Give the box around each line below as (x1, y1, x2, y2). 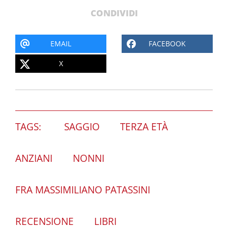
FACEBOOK (149, 39, 186, 49)
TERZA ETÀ (120, 120, 168, 134)
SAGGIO (64, 120, 100, 134)
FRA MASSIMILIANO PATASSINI (15, 183, 150, 197)
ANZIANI (15, 152, 52, 165)
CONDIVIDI (90, 7, 138, 19)
